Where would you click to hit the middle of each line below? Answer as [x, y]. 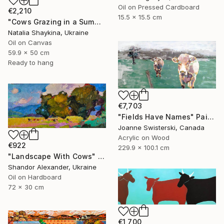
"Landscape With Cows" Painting [101, 156]
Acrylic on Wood [144, 137]
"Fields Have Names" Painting [210, 116]
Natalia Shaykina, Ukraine [48, 32]
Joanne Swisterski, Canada [161, 127]
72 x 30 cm [26, 187]
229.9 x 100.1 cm [144, 147]
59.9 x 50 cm [29, 52]
